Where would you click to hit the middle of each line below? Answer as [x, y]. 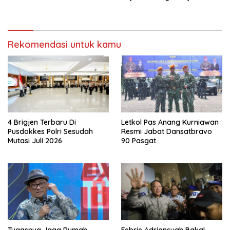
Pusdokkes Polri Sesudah [50, 132]
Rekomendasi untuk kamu [64, 45]
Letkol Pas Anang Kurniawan [170, 122]
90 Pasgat [139, 141]
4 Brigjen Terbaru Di [42, 122]
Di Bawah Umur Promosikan [169, 6]
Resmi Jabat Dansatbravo [167, 132]
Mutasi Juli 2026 [35, 141]
